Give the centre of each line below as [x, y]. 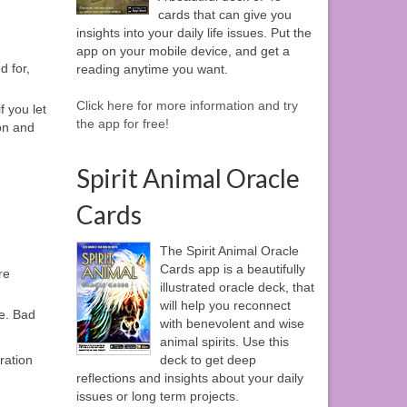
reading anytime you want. [152, 69]
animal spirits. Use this [224, 342]
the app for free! [122, 124]
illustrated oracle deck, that [237, 288]
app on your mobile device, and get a [183, 51]
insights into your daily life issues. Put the [194, 33]
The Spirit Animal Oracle [229, 251]
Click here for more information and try [187, 106]
